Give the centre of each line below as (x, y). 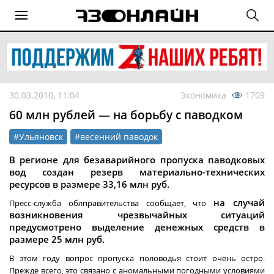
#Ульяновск (38, 137)
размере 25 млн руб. (57, 239)
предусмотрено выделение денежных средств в (137, 227)
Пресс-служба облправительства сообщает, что (112, 203)
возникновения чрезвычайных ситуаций (137, 215)
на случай (239, 203)
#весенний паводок (116, 137)
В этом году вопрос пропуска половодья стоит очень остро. (137, 258)
